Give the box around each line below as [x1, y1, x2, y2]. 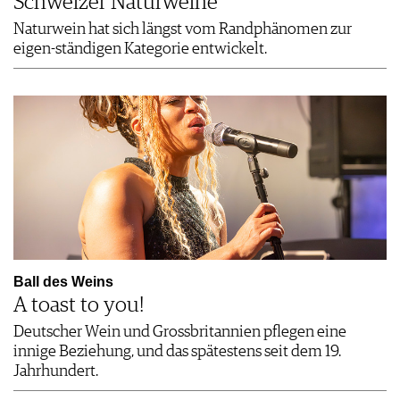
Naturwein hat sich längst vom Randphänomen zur [13, 21, 352, 37]
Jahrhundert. [13, 362, 98, 379]
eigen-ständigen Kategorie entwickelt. [13, 40, 267, 57]
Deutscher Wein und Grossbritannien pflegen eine [13, 323, 346, 340]
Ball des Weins [13, 273, 113, 289]
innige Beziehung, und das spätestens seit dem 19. [13, 343, 341, 360]
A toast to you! [13, 294, 144, 316]
